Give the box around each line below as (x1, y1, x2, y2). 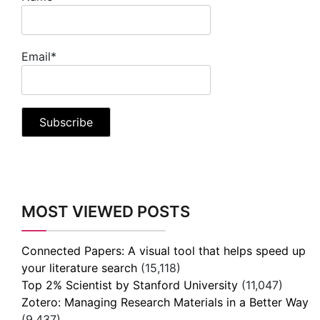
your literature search (21, 261, 137, 276)
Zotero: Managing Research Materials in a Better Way (21, 295, 309, 310)
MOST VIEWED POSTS (21, 202, 190, 221)
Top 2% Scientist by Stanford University (21, 278, 238, 293)
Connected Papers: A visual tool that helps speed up (21, 244, 306, 259)
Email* (21, 49, 56, 64)
